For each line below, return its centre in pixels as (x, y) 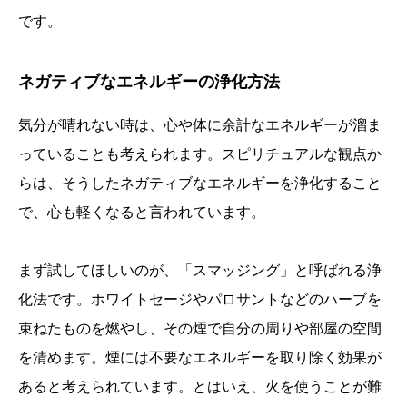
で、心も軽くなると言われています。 (142, 213)
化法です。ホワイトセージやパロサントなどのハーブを (200, 300)
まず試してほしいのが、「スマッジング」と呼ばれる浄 (200, 271)
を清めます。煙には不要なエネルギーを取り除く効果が (200, 358)
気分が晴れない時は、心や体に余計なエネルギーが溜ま (200, 125)
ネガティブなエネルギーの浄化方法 (149, 82)
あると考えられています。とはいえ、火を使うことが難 (200, 387)
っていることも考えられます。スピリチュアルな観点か (200, 154)
